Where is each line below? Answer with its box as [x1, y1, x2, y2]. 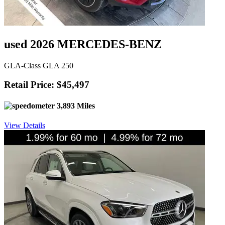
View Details [4, 121, 45, 130]
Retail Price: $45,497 [4, 79, 89, 90]
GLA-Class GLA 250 [4, 61, 73, 70]
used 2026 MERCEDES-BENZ [4, 37, 162, 51]
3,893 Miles [55, 101, 95, 110]
